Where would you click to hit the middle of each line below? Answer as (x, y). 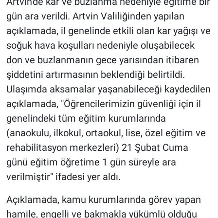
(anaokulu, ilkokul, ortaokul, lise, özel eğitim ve (106, 133)
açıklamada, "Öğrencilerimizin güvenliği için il (103, 104)
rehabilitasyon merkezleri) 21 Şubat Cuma (97, 148)
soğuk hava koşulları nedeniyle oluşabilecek (100, 45)
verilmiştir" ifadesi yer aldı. (63, 177)
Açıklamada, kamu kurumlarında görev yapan (103, 200)
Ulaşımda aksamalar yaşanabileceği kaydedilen (108, 89)
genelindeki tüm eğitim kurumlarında (86, 118)
